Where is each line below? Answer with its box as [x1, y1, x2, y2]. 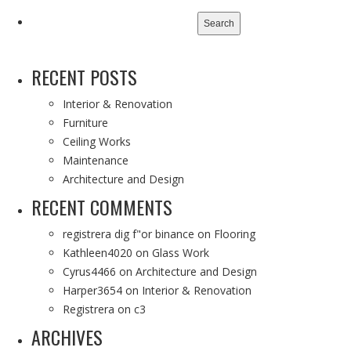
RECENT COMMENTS [31, 193, 172, 221]
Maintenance [63, 153, 128, 168]
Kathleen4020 [63, 245, 132, 260]
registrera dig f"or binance [63, 226, 194, 241]
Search [31, 6, 64, 18]
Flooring [214, 226, 255, 241]
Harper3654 [63, 283, 122, 298]
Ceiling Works [63, 134, 131, 149]
